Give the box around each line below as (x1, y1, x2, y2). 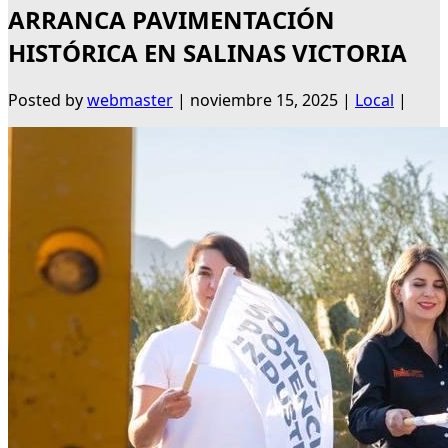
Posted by (8, 89, 87, 112)
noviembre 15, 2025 (190, 89, 338, 112)
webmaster (87, 89, 173, 112)
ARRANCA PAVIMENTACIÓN (8, 3, 335, 37)
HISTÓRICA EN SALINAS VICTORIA (8, 36, 407, 70)
